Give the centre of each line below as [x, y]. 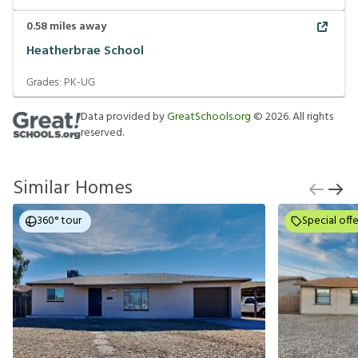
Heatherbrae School [85, 52]
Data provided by [124, 117]
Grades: [45, 82]
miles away [77, 26]
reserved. [102, 133]
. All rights [311, 117]
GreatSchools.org [209, 117]
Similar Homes [73, 188]
